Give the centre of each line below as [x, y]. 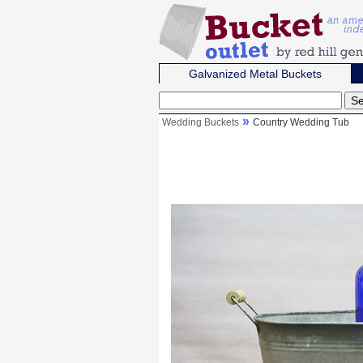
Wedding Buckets [201, 122]
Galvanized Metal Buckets [256, 74]
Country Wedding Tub [301, 122]
